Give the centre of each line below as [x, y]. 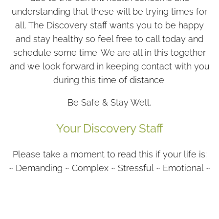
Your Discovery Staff [109, 128]
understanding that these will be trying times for [109, 11]
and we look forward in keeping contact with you [109, 66]
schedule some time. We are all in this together [109, 53]
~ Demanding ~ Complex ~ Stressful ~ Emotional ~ [109, 168]
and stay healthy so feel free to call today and [109, 39]
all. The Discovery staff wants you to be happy [109, 25]
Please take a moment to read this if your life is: [109, 154]
